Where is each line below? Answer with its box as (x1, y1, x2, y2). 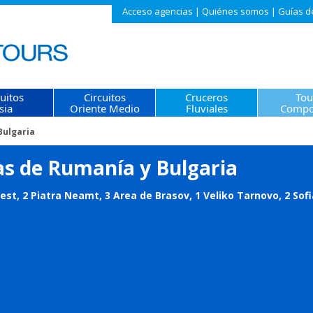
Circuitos (83, 90, 126, 104)
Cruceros (185, 90, 228, 104)
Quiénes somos (202, 5, 269, 17)
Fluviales (185, 101, 228, 115)
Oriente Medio (69, 101, 140, 115)
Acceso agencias (122, 5, 193, 17)
